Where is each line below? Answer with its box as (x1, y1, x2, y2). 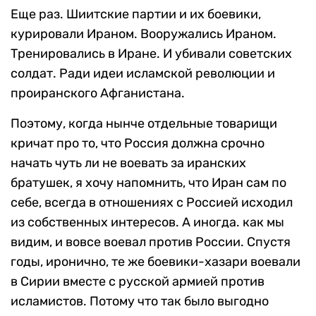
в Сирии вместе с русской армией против (11, 274, 265, 290)
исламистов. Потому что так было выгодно (11, 293, 269, 310)
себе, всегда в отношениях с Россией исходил (11, 195, 293, 211)
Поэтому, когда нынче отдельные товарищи (11, 116, 277, 132)
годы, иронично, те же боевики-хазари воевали (11, 254, 300, 270)
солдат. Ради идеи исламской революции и (11, 66, 275, 82)
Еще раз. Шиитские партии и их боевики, (11, 6, 261, 23)
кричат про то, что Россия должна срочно (11, 135, 265, 152)
